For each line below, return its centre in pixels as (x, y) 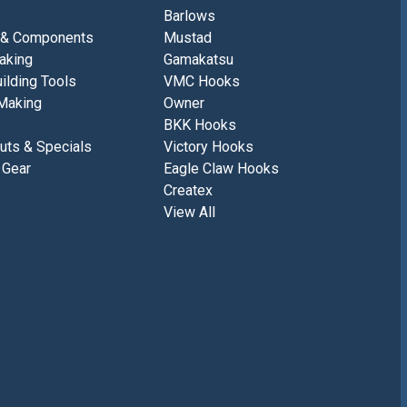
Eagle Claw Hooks (221, 169)
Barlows (189, 16)
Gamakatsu (198, 60)
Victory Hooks (208, 147)
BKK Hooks (199, 125)
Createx (188, 191)
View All (189, 213)
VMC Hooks (201, 82)
